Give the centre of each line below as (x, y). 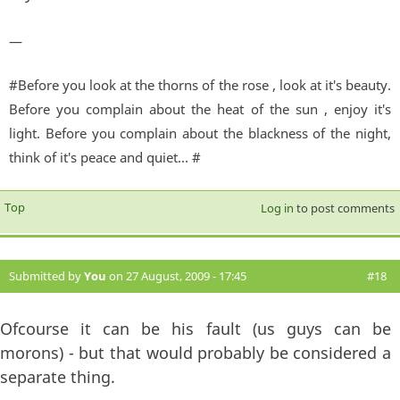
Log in (277, 208)
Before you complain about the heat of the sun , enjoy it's (200, 109)
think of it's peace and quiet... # (105, 158)
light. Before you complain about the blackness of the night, (200, 133)
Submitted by (46, 275)
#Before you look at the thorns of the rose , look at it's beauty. (200, 85)
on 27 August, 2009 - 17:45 (176, 275)
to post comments (344, 208)
